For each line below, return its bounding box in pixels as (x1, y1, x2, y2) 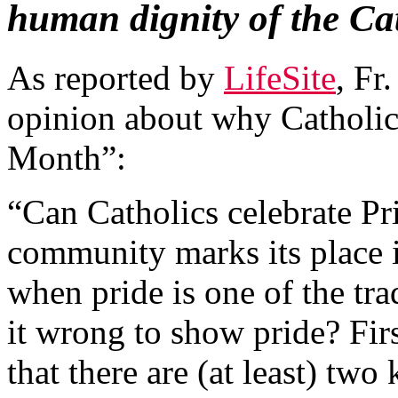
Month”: (7, 138, 126, 177)
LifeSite (224, 58, 336, 97)
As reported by (7, 58, 224, 97)
